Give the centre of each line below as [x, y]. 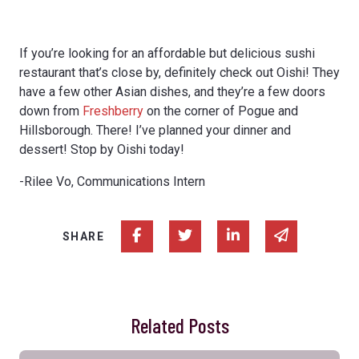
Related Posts [179, 325]
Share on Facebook [201, 234]
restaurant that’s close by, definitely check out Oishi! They [179, 72]
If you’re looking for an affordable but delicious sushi [167, 53]
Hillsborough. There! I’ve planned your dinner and [155, 130]
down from [51, 111]
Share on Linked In [296, 234]
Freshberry [113, 111]
